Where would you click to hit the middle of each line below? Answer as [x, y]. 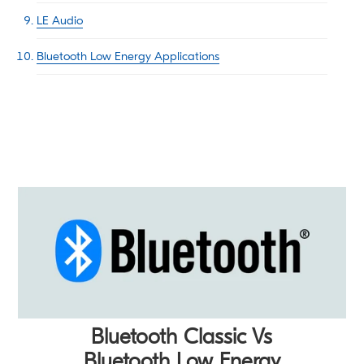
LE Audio [59, 21]
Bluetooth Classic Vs [182, 337]
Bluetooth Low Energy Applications [128, 56]
